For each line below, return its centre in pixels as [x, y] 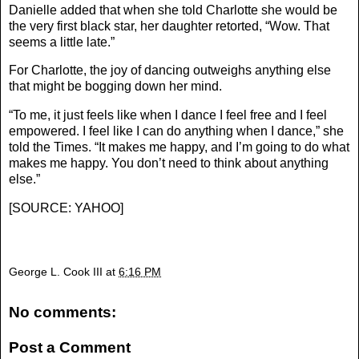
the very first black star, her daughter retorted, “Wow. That [169, 26]
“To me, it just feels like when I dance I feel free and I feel [168, 115]
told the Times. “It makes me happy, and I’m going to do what [179, 147]
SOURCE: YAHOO [66, 208]
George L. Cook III [56, 271]
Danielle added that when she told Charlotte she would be [173, 10]
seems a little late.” [62, 42]
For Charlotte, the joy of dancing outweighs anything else [170, 71]
